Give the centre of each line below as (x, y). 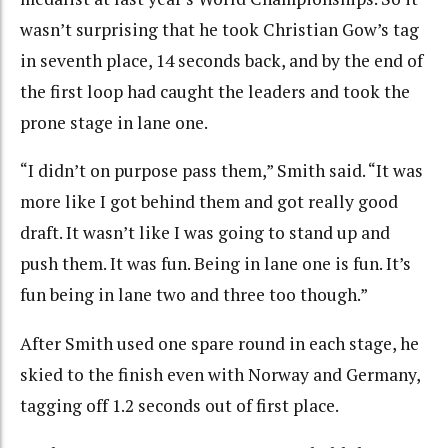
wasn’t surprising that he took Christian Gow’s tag (219, 29)
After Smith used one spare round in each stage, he (219, 343)
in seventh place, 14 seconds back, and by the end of (221, 60)
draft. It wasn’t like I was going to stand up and (205, 233)
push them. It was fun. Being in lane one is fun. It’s (215, 264)
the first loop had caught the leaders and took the (215, 91)
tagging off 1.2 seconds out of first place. (179, 405)
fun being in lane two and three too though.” (194, 295)
